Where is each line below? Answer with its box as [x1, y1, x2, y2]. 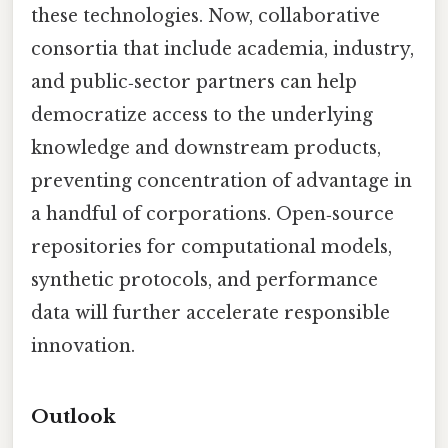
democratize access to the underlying [31, 104, 373, 127]
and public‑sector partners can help [31, 71, 357, 94]
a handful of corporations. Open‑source [31, 203, 394, 226]
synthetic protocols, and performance [31, 269, 378, 292]
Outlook [31, 405, 116, 429]
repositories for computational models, [31, 236, 392, 259]
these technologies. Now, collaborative [31, 5, 380, 28]
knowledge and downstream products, [31, 137, 381, 160]
